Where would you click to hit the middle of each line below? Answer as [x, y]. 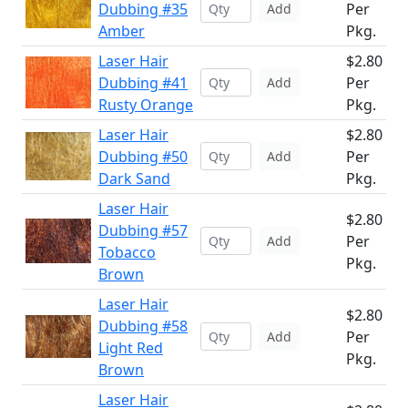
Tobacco [127, 252]
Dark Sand [134, 178]
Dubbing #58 [143, 326]
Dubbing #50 [143, 157]
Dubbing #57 [143, 230]
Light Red [131, 348]
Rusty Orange [146, 105]
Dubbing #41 [143, 83]
